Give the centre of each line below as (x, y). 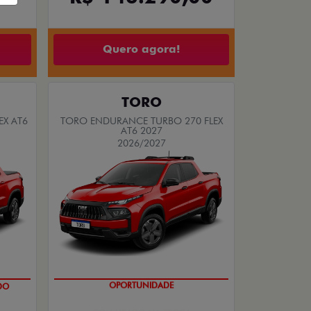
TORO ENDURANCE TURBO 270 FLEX (141, 120)
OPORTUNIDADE (141, 286)
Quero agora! (141, 49)
